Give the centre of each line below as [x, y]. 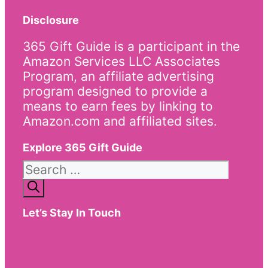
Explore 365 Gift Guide [83, 147]
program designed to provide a [115, 91]
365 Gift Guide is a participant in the [131, 46]
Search [43, 167]
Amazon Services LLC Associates [121, 61]
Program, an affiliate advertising [118, 76]
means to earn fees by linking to [118, 106]
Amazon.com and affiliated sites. [120, 121]
